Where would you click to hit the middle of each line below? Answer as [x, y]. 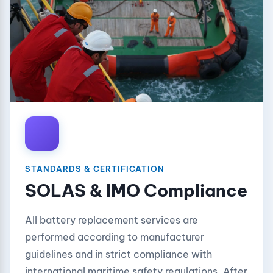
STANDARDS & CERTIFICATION [95, 169]
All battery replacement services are [112, 220]
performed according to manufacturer [115, 237]
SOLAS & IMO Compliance [136, 190]
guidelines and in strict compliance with [119, 254]
